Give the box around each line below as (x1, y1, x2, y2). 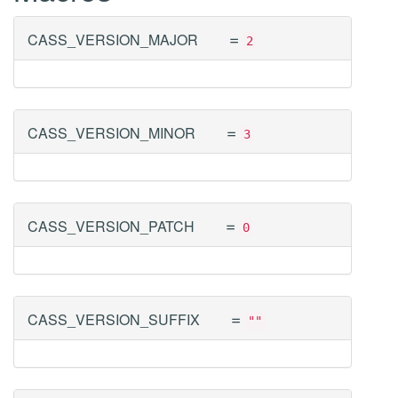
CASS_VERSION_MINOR (28, 123, 195, 143)
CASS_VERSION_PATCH (28, 216, 195, 236)
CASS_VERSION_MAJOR (28, 29, 198, 50)
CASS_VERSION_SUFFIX (28, 309, 200, 330)
